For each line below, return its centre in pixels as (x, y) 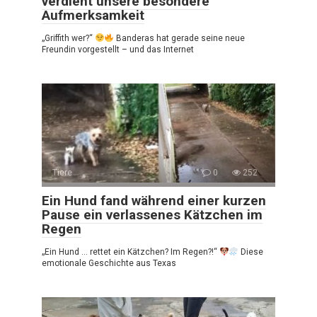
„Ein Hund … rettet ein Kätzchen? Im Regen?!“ (131, 252)
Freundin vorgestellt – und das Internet (118, 49)
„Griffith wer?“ (68, 38)
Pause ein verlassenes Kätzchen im (152, 214)
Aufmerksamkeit (93, 15)
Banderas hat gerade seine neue (180, 38)
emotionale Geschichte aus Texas (109, 263)
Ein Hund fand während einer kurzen (154, 200)
